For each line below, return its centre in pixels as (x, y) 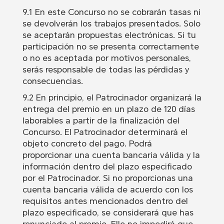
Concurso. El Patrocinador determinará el (105, 132)
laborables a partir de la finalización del (101, 121)
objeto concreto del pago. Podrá (87, 144)
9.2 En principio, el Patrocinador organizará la (112, 98)
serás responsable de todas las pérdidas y (105, 70)
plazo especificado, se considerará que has (108, 213)
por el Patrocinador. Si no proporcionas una (107, 178)
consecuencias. (52, 81)
